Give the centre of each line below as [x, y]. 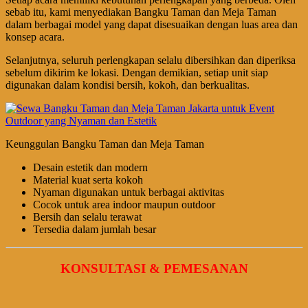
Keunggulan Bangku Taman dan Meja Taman [105, 144]
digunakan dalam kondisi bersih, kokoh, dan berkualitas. [128, 85]
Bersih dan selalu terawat [87, 217]
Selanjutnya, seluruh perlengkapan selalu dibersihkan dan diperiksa [151, 60]
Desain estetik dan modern [90, 167]
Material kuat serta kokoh [88, 179]
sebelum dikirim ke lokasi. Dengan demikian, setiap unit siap [137, 72]
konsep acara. [35, 36]
